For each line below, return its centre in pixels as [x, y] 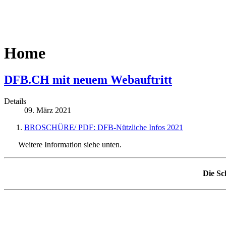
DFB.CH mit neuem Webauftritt [88, 80]
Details [15, 101]
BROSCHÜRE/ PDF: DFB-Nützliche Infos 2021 [104, 128]
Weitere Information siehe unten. [63, 145]
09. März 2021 [48, 110]
